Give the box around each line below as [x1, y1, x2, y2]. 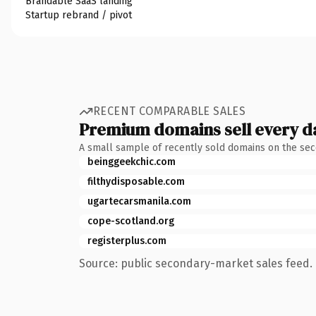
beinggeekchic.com [87, 155, 176, 168]
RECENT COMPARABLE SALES [93, 104, 246, 118]
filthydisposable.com [87, 175, 185, 188]
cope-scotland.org [87, 214, 174, 227]
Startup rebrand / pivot [25, 8, 132, 21]
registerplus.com [87, 234, 166, 247]
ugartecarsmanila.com [87, 195, 191, 207]
